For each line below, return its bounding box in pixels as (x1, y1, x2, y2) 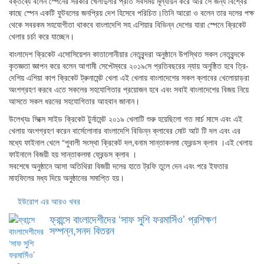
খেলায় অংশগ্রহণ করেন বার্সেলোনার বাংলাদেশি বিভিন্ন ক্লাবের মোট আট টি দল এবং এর (9, 124, 240, 136)
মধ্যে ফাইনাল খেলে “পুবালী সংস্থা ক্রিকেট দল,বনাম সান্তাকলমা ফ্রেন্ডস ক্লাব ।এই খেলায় (9, 136, 252, 148)
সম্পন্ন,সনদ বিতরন (49, 222, 114, 237)
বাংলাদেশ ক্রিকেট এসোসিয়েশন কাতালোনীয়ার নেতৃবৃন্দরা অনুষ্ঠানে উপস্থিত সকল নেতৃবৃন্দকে (9, 48, 245, 60)
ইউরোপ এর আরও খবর (18, 195, 80, 207)
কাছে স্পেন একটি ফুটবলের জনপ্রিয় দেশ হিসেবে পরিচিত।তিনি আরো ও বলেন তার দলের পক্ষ (9, 6, 254, 18)
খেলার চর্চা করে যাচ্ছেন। (9, 30, 74, 42)
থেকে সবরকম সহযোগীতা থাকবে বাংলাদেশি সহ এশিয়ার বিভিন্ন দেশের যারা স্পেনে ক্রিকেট (9, 18, 246, 30)
